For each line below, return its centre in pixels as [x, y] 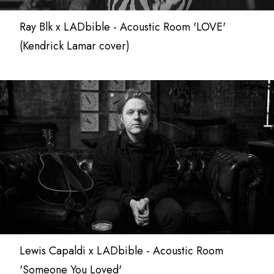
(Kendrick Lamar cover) [75, 46]
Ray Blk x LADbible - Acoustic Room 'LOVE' [123, 27]
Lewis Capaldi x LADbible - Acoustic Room [121, 251]
